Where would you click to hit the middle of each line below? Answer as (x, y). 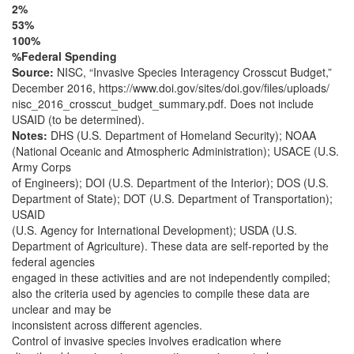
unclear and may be (62, 309)
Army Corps (41, 167)
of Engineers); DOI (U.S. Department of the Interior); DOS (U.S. (170, 183)
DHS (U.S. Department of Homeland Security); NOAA (183, 135)
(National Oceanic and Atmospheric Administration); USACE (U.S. (175, 151)
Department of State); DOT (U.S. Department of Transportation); (172, 198)
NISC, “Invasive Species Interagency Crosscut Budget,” (194, 72)
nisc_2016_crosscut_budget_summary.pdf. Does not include (163, 104)
